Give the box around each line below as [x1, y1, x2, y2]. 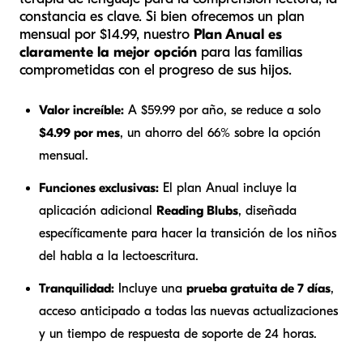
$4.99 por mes [39, 126, 120, 141]
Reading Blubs [156, 203, 238, 219]
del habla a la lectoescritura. [39, 249, 199, 264]
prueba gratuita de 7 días [186, 281, 331, 297]
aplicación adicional [39, 203, 156, 219]
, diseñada [238, 203, 297, 219]
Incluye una [114, 281, 186, 297]
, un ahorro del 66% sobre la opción [120, 126, 321, 141]
